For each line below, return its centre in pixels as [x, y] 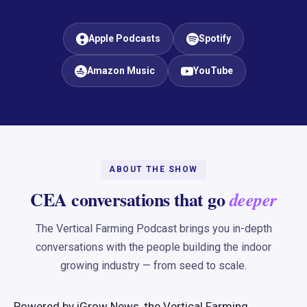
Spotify [215, 38]
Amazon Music [121, 71]
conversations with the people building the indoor [153, 247]
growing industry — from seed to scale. [153, 266]
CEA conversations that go [130, 199]
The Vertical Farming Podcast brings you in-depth [153, 229]
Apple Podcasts [124, 38]
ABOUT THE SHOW [153, 169]
